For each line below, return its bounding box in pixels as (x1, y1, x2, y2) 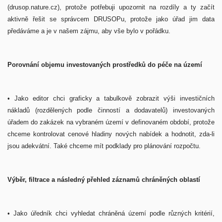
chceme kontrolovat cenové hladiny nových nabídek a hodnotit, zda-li (7, 130, 215, 138)
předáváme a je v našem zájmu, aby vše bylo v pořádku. (7, 27, 172, 35)
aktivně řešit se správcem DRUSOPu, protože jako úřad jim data (7, 15, 215, 23)
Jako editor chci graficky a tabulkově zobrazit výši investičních (14, 95, 215, 102)
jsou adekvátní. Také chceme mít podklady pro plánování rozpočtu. (7, 142, 203, 150)
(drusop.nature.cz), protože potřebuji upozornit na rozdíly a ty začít (7, 3, 215, 11)
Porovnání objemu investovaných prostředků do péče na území (7, 61, 204, 68)
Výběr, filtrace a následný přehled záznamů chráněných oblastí (7, 176, 202, 183)
